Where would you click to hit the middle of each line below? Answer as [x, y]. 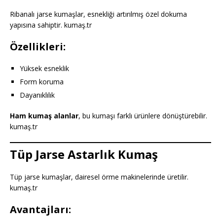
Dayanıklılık [37, 95]
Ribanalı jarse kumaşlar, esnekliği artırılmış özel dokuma [98, 14]
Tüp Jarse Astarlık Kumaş [84, 154]
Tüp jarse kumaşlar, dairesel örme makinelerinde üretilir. [99, 177]
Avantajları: [40, 209]
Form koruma [42, 81]
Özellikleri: [38, 46]
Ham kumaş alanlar [44, 115]
